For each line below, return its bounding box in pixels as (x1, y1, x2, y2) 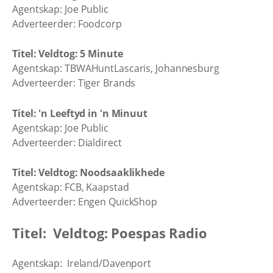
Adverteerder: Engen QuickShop (12, 195, 158, 208)
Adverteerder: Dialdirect (12, 135, 122, 149)
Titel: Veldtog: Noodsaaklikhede (12, 166, 165, 179)
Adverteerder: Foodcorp (12, 16, 122, 30)
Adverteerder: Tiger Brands (12, 76, 136, 90)
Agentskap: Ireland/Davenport (12, 257, 152, 270)
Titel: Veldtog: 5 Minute (12, 47, 123, 60)
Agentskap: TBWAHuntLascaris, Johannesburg (12, 62, 219, 75)
